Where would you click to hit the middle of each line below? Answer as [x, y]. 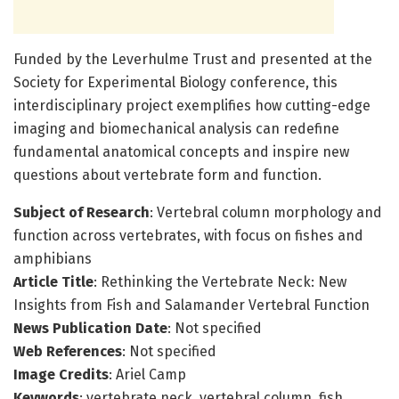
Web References [68, 352]
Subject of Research [81, 213]
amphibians [53, 259]
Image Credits [61, 375]
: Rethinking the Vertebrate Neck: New [220, 282]
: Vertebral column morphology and [266, 213]
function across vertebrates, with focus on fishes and [188, 236]
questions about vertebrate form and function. [167, 175]
